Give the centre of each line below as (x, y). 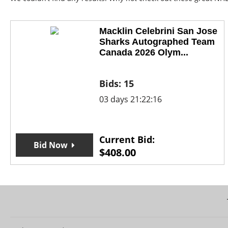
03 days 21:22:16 (130, 99)
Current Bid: (127, 140)
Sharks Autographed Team (157, 42)
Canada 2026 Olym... (144, 53)
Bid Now (51, 145)
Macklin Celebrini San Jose (158, 31)
